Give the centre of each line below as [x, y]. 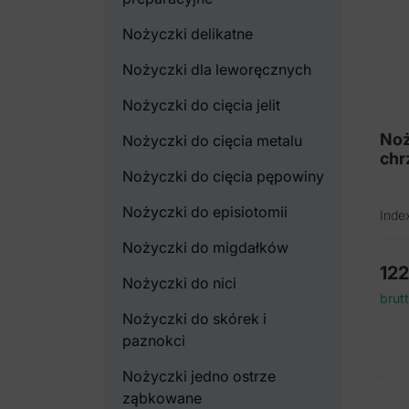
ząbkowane [162, 398]
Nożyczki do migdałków [205, 247]
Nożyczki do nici [179, 283]
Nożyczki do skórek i [194, 319]
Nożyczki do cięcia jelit [201, 105]
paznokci [154, 341]
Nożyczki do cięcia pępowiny [223, 176]
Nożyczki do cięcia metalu [212, 141]
